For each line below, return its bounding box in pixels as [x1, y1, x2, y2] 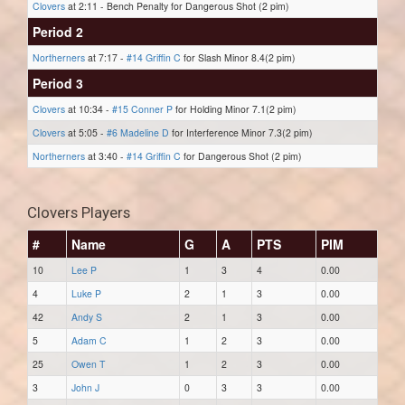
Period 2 [33, 23, 83, 41]
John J [71, 381, 99, 394]
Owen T [71, 357, 105, 371]
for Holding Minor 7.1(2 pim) [173, 102, 297, 116]
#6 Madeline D [107, 126, 169, 139]
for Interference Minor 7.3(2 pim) [169, 126, 313, 139]
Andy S [71, 310, 102, 324]
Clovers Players [27, 203, 130, 221]
